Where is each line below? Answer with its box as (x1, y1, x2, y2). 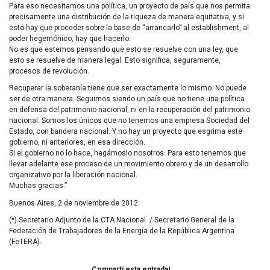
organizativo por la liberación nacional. (9, 171, 137, 180)
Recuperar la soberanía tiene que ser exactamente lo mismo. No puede (9, 84, 246, 93)
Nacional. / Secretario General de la (115, 215, 234, 224)
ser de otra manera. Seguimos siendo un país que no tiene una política (9, 95, 245, 104)
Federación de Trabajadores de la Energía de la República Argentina (9, 226, 234, 235)
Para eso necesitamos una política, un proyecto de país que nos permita (9, 1, 250, 10)
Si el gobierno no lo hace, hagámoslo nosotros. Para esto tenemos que (9, 149, 246, 158)
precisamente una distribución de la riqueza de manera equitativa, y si (9, 12, 244, 21)
